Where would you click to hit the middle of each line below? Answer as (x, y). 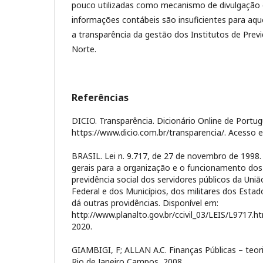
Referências (100, 97)
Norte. (84, 49)
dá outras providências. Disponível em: (145, 203)
